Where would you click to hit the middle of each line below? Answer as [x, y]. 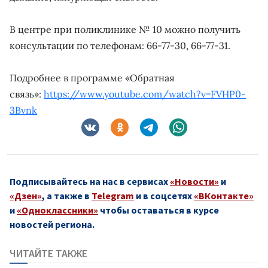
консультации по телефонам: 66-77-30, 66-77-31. [121, 45]
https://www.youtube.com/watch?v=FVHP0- [145, 94]
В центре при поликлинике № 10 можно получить [125, 29]
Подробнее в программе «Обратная [92, 77]
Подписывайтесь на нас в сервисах [90, 181]
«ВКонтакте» [224, 195]
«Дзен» [26, 195]
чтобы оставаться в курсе [159, 210]
